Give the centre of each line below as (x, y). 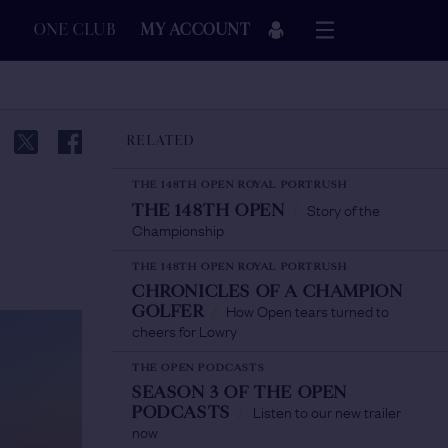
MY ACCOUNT (196, 30)
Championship (178, 229)
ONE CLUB (75, 30)
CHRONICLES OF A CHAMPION (268, 291)
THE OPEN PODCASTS (198, 367)
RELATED (161, 141)
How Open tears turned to (308, 310)
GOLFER (168, 311)
